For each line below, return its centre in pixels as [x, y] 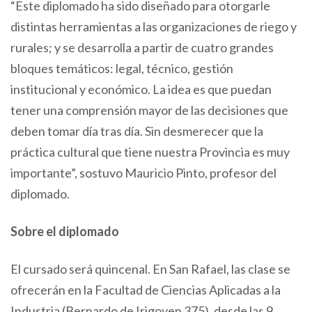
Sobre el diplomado [65, 231]
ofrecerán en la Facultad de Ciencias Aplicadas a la [146, 289]
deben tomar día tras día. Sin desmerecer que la [137, 131]
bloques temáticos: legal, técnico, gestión [122, 68]
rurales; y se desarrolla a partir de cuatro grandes [142, 47]
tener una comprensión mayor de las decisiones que [149, 110]
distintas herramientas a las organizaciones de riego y [154, 26]
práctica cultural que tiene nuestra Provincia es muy [150, 151]
